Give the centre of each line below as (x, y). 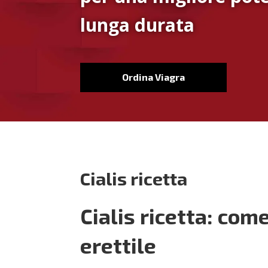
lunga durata (138, 25)
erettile (118, 246)
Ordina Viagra (154, 77)
